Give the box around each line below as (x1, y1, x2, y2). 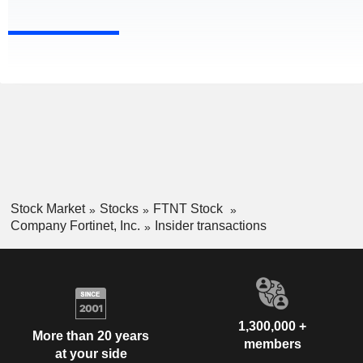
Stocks (99, 202, 139, 216)
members (243, 336, 301, 351)
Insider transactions (154, 218, 267, 233)
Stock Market (10, 202, 85, 216)
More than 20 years (32, 329, 149, 344)
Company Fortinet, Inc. (10, 218, 140, 233)
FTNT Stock (152, 202, 226, 216)
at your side (54, 347, 127, 361)
